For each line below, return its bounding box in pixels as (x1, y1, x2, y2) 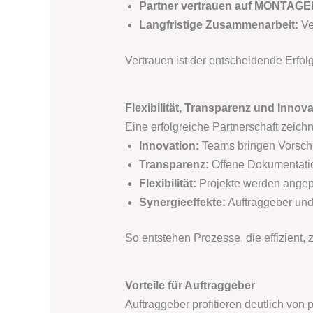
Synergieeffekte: (138, 196, 226, 209)
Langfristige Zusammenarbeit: (138, 19, 298, 31)
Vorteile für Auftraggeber (124, 279, 255, 292)
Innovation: (138, 140, 199, 152)
